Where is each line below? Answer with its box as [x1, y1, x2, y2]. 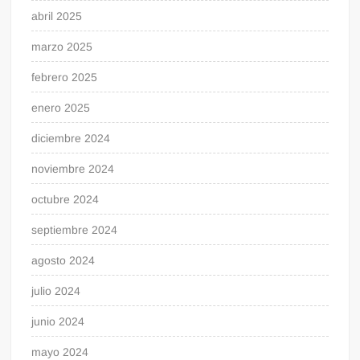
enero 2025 [31, 100, 91, 114]
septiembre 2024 [31, 223, 118, 236]
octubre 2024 [31, 192, 100, 206]
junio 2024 [31, 314, 85, 328]
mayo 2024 [31, 345, 89, 358]
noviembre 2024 [31, 162, 115, 175]
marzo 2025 [31, 39, 93, 53]
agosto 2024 [31, 253, 96, 267]
